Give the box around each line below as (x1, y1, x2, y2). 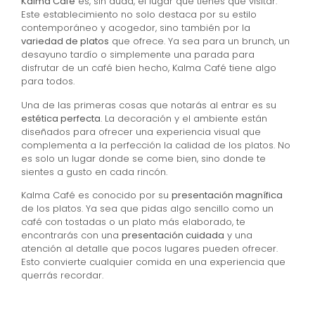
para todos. (21, 75, 75, 89)
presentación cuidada (122, 229, 224, 243)
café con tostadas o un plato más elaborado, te (21, 215, 245, 229)
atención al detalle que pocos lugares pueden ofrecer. (21, 242, 278, 256)
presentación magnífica (172, 188, 283, 202)
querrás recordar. (21, 269, 103, 283)
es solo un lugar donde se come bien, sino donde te (21, 151, 266, 165)
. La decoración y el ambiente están (101, 111, 267, 125)
